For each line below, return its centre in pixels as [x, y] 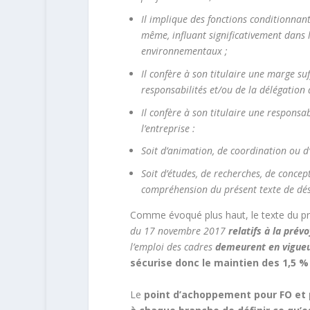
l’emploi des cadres [172, 247]
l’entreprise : [168, 128]
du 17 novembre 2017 [179, 231]
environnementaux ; [184, 51]
